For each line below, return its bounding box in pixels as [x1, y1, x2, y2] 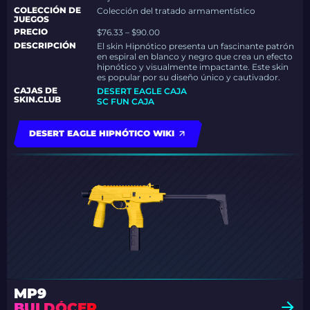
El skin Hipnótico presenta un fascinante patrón [97, 41, 295, 51]
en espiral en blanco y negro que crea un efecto [97, 51, 293, 62]
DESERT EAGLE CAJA [97, 86, 188, 96]
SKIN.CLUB [14, 94, 61, 104]
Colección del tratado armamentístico [97, 6, 256, 16]
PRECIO [14, 26, 48, 37]
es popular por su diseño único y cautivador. [97, 72, 281, 82]
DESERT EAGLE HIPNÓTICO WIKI [29, 128, 174, 138]
